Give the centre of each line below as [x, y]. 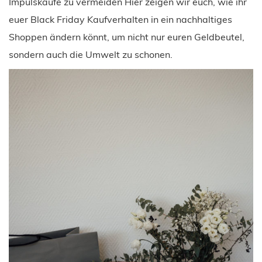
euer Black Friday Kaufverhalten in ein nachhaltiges [120, 19]
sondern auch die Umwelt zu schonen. [91, 54]
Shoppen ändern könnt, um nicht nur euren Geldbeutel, [127, 37]
